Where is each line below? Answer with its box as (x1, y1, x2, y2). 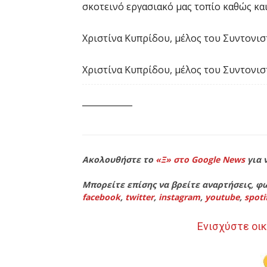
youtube (205, 191, 240, 203)
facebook (82, 191, 120, 203)
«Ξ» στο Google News (156, 153, 245, 165)
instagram (159, 191, 200, 203)
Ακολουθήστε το (82, 153, 156, 165)
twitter (125, 191, 154, 203)
